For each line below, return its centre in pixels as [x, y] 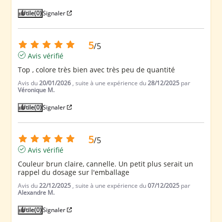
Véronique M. [36, 90]
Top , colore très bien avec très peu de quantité [97, 69]
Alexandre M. [36, 192]
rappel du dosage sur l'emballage [74, 172]
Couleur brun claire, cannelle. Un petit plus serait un [106, 164]
